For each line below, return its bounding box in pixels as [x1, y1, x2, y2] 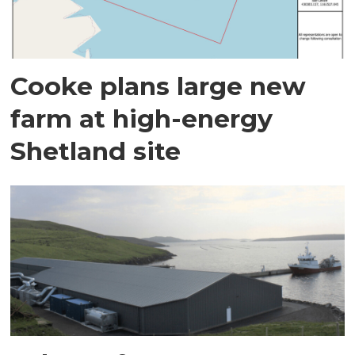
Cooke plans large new [10, 71, 307, 102]
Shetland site [10, 136, 181, 167]
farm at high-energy [10, 103, 273, 135]
